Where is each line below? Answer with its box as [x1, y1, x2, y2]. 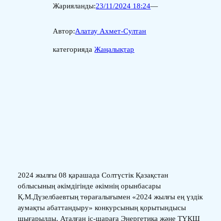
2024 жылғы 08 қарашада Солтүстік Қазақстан [17, 171, 168, 179]
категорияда [53, 45, 95, 54]
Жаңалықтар [94, 45, 135, 54]
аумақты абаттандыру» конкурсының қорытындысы [17, 203, 186, 212]
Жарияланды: [53, 2, 96, 10]
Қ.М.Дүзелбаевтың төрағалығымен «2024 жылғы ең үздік [17, 192, 203, 201]
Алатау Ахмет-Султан [75, 27, 147, 36]
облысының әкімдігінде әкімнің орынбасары [17, 182, 161, 190]
